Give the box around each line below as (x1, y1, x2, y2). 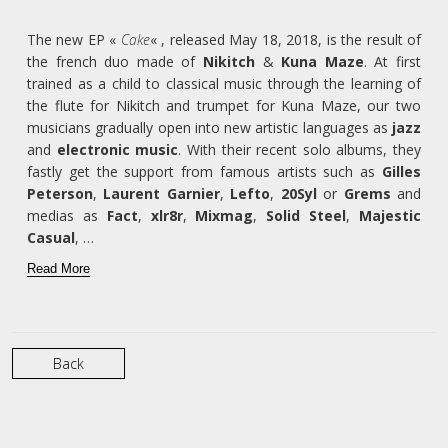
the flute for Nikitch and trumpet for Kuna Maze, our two (27, 96, 421, 116)
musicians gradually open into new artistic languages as (27, 118, 392, 138)
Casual (27, 228, 75, 248)
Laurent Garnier (103, 184, 220, 204)
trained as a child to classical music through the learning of (27, 74, 421, 94)
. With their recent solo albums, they (178, 140, 421, 160)
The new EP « (27, 30, 121, 50)
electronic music (51, 140, 179, 160)
